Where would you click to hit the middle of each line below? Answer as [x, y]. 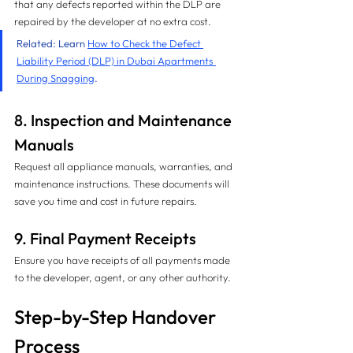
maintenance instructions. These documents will [123, 184]
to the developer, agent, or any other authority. [123, 277]
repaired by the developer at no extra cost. [113, 21]
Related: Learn [52, 43]
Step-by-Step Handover [117, 317]
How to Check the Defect [145, 43]
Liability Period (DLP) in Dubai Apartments [116, 61]
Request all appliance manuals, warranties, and [124, 166]
